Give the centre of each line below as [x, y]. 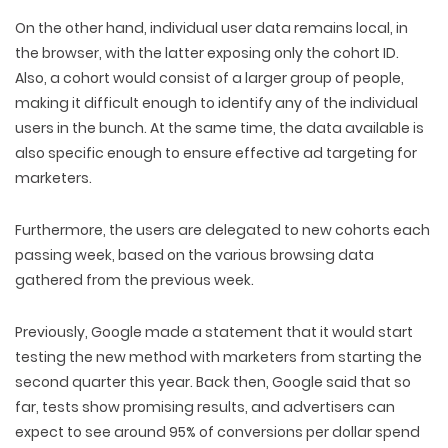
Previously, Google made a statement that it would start [214, 332]
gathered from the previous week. [134, 280]
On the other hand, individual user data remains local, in [211, 28]
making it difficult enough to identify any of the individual [216, 103]
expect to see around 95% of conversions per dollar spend [217, 432]
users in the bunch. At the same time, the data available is [219, 128]
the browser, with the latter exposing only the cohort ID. [207, 53]
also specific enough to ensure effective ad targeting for [216, 153]
